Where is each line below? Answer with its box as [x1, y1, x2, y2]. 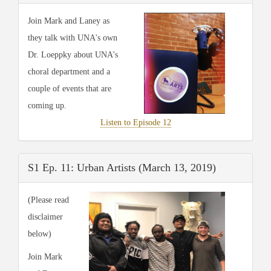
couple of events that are [28, 83, 111, 93]
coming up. [28, 100, 67, 110]
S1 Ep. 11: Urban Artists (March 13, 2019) [28, 161, 216, 174]
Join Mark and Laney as [28, 16, 109, 25]
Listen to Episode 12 [100, 117, 171, 127]
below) [28, 229, 51, 238]
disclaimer [28, 212, 63, 221]
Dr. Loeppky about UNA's [28, 50, 118, 59]
